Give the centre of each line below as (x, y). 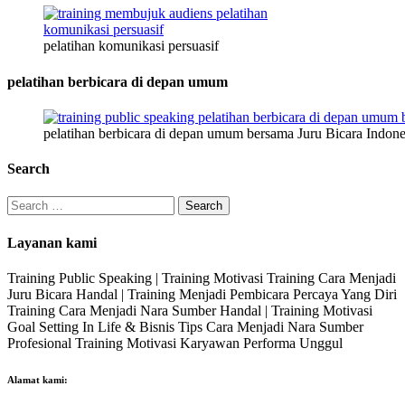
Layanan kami (52, 242)
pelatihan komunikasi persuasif (131, 46)
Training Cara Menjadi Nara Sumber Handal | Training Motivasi (190, 310)
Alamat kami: (38, 379)
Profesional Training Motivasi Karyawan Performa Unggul (175, 343)
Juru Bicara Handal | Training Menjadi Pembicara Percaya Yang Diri (202, 294)
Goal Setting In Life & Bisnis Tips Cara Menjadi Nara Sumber (185, 326)
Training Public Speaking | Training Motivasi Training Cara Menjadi (202, 278)
